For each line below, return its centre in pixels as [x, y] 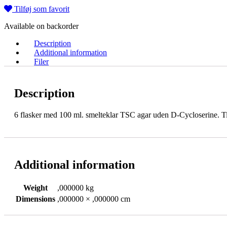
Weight [35, 187]
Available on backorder [41, 26]
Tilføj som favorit [42, 9]
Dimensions [35, 199]
